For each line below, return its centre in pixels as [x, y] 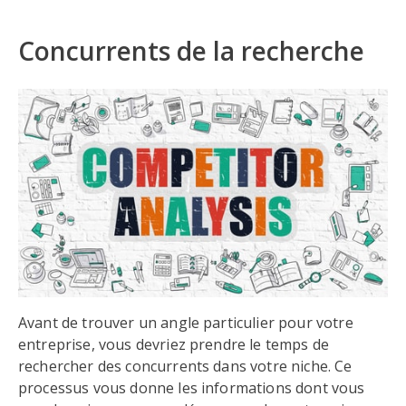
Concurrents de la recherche [191, 51]
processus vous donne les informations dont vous [192, 388]
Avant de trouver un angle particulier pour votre [186, 323]
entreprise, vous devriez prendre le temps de [174, 344]
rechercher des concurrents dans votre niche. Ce [185, 366]
